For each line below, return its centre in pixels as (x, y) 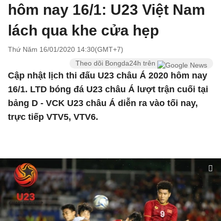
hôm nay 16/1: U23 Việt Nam (107, 10)
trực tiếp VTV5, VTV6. (53, 117)
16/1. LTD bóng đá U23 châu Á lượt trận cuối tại (108, 89)
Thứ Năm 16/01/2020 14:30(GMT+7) (66, 49)
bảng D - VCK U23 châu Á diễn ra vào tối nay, (103, 103)
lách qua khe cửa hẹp (83, 30)
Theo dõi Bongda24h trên (116, 63)
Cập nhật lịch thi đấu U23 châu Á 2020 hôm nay (108, 75)
